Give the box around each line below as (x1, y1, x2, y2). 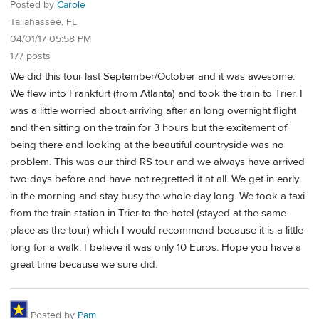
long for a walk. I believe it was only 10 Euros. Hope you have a (10, 241, 301, 255)
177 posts (10, 50, 51, 63)
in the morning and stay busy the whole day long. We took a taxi (10, 189, 305, 204)
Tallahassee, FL (10, 16, 77, 29)
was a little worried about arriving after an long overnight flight (10, 104, 296, 118)
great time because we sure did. (10, 258, 157, 272)
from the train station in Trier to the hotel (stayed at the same (10, 206, 286, 221)
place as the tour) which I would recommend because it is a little (10, 224, 303, 238)
